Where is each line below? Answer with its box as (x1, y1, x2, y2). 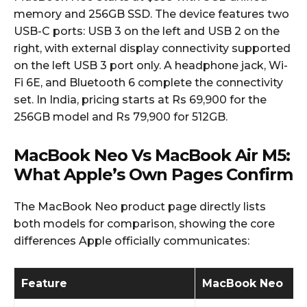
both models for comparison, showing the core (14, 217, 275, 230)
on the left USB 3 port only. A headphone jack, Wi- (14, 58, 288, 72)
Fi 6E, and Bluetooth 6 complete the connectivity (14, 75, 283, 89)
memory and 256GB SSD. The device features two (14, 7, 289, 21)
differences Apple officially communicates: (14, 234, 249, 247)
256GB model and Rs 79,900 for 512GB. (14, 110, 228, 123)
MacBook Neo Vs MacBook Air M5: (14, 145, 290, 165)
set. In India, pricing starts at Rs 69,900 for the (14, 93, 267, 106)
